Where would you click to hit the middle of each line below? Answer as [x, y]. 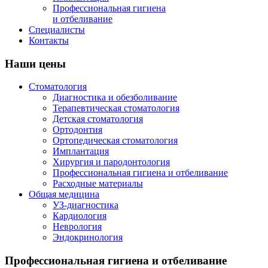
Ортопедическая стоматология [115, 141]
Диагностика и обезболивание [115, 98]
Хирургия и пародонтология [111, 162]
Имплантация [81, 151]
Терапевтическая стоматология [116, 108]
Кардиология [80, 216]
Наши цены [35, 63]
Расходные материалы [98, 184]
